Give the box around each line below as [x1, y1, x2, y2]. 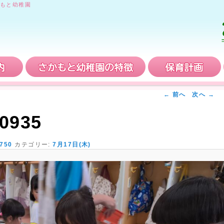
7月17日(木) [52, 140, 91, 148]
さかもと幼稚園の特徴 [145, 58, 223, 66]
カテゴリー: [12, 140, 53, 148]
